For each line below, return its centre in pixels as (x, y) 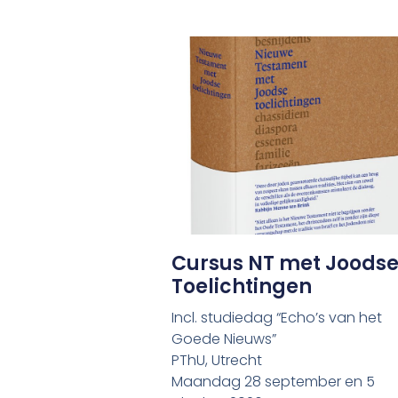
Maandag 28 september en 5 (274, 382)
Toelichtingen (242, 287)
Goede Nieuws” (224, 339)
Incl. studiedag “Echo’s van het (277, 318)
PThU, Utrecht (217, 361)
